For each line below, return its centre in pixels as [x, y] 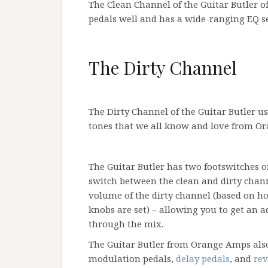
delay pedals [203, 259]
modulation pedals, [132, 259]
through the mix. [127, 224]
